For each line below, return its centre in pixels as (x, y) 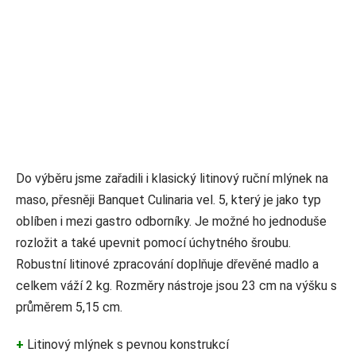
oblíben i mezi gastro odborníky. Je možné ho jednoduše (171, 222)
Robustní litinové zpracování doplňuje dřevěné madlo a (167, 265)
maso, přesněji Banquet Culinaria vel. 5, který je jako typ (168, 200)
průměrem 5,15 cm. (69, 308)
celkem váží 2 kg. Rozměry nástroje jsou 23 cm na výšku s (176, 286)
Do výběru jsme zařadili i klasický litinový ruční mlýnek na (172, 179)
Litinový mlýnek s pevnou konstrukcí (126, 345)
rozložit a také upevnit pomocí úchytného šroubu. (153, 243)
